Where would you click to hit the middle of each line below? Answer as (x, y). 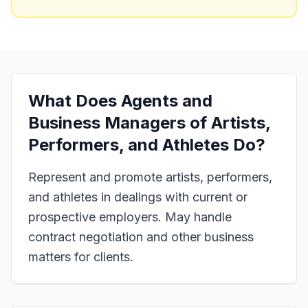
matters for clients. (81, 257)
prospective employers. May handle (130, 217)
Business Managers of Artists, (149, 123)
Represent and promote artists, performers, (150, 177)
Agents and (167, 101)
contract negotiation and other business (141, 237)
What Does (75, 101)
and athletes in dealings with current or (138, 197)
